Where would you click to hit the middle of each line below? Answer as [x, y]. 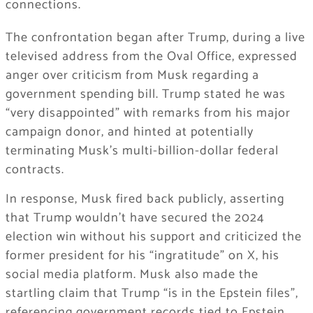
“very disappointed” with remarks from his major [148, 114]
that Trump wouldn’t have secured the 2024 [134, 218]
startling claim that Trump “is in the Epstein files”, [152, 294]
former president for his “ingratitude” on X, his [142, 256]
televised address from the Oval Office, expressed [151, 57]
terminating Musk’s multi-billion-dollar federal [142, 151]
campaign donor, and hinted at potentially [129, 132]
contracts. [35, 170]
